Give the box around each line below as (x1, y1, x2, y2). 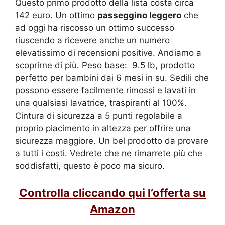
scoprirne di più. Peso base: (15, 60, 130, 70)
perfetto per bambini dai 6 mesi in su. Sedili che (15, 72, 209, 83)
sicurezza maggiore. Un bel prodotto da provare (15, 135, 208, 146)
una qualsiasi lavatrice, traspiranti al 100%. (15, 97, 187, 108)
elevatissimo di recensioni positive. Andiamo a (15, 47, 201, 58)
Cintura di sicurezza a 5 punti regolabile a (15, 110, 182, 121)
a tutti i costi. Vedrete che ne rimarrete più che (15, 148, 202, 158)
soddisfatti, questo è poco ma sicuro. (15, 160, 165, 171)
